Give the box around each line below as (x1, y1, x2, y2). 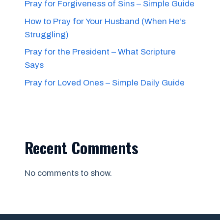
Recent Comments (25, 136, 138, 159)
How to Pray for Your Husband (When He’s (25, 16, 186, 26)
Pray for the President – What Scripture (25, 47, 176, 56)
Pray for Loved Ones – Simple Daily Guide (25, 78, 185, 87)
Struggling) (25, 29, 69, 39)
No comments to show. (25, 168, 112, 178)
